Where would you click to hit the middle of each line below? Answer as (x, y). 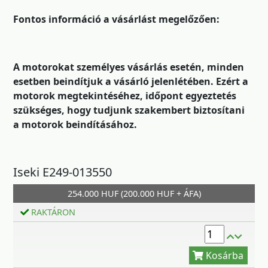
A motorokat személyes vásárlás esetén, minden (129, 67)
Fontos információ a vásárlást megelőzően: (116, 19)
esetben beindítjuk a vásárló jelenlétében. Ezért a (131, 81)
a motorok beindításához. (75, 124)
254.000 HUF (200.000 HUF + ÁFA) (134, 194)
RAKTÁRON (52, 212)
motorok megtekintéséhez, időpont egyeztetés (125, 96)
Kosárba (203, 183)
